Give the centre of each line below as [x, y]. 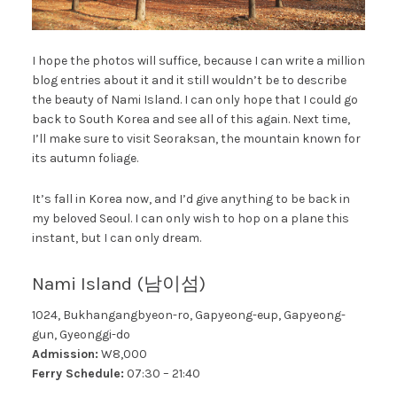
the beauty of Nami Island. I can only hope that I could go [195, 99]
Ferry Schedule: [78, 374]
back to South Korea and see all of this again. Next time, [191, 119]
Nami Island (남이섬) [118, 283]
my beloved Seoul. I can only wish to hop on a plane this [190, 218]
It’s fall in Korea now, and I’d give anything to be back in [191, 198]
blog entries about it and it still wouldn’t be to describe [189, 80]
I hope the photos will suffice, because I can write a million [198, 60]
